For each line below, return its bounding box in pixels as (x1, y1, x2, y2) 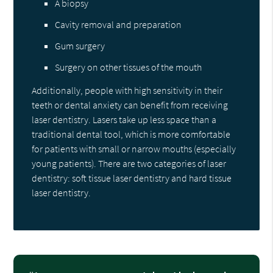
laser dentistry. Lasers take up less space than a (32, 113, 217, 126)
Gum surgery (55, 39, 105, 52)
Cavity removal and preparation (55, 18, 182, 30)
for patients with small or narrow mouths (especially (32, 142, 236, 155)
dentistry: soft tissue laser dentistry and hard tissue (32, 171, 232, 184)
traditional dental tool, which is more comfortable (32, 127, 231, 140)
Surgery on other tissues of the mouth (55, 60, 202, 73)
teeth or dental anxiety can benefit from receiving (32, 98, 229, 111)
